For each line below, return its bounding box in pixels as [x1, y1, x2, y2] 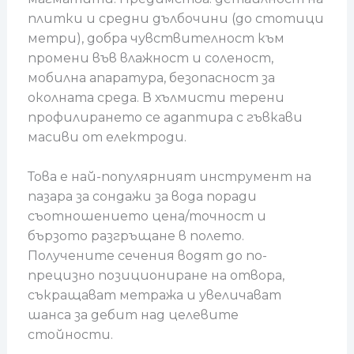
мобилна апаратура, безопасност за [27, 70, 275, 85]
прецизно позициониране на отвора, [27, 268, 284, 284]
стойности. [27, 327, 113, 343]
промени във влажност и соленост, [27, 50, 273, 66]
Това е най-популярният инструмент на [27, 169, 311, 185]
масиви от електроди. [27, 129, 186, 145]
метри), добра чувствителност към [27, 30, 284, 46]
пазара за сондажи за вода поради [27, 189, 257, 205]
